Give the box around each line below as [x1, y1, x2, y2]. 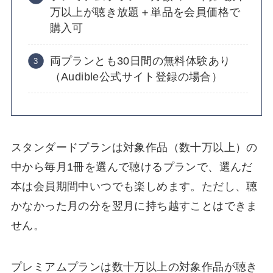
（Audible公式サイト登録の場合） [49, 70, 223, 83]
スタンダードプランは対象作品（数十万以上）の [10, 141, 258, 154]
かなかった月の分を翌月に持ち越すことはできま [10, 199, 258, 212]
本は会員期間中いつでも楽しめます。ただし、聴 [10, 180, 258, 193]
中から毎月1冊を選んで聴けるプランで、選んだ [10, 160, 253, 173]
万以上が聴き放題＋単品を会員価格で [49, 5, 241, 18]
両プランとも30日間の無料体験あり [49, 54, 231, 67]
